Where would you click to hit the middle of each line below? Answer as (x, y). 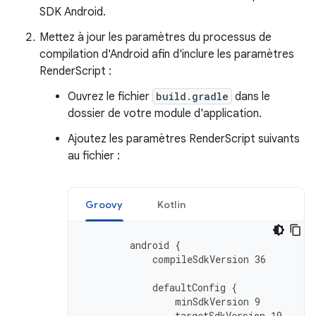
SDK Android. (73, 12)
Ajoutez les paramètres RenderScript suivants (184, 139)
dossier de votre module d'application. (165, 114)
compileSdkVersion (201, 259)
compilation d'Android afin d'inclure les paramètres (167, 54)
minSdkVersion (212, 302)
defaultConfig (189, 287)
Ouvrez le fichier (110, 97)
